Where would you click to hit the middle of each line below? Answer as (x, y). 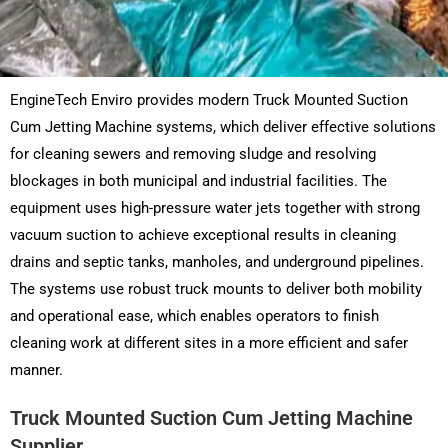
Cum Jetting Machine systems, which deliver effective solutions (223, 127)
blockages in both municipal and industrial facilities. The (198, 181)
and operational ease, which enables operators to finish (194, 316)
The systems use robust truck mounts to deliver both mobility (216, 289)
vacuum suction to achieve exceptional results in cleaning (203, 235)
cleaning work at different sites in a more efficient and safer (209, 343)
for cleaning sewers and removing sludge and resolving (193, 154)
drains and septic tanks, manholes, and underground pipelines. (217, 262)
